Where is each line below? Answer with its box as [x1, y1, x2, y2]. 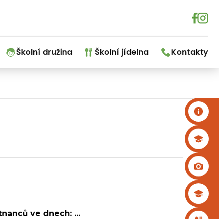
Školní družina [16, 46, 72, 58]
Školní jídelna [95, 46, 149, 58]
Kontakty [171, 46, 208, 58]
